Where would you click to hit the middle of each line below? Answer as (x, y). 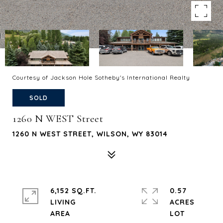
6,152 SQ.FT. (73, 191)
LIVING (63, 202)
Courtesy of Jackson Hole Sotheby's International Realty (101, 77)
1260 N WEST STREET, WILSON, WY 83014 (90, 134)
